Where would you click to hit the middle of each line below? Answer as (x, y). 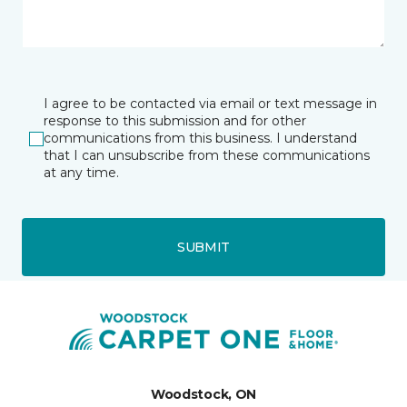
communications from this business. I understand (200, 139)
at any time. (81, 173)
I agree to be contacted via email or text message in (210, 104)
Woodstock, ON (203, 395)
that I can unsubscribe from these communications (207, 156)
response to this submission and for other (175, 121)
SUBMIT (203, 247)
